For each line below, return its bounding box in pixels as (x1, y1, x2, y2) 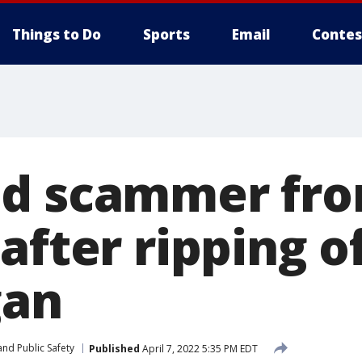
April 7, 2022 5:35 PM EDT (140, 341, 258, 356)
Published (89, 341, 140, 356)
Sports (143, 25, 190, 44)
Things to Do (12, 25, 101, 44)
